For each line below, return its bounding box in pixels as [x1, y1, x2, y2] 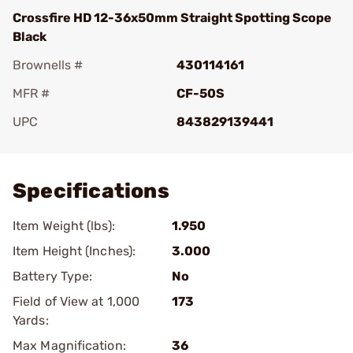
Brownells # [13, 58, 83, 72]
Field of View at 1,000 [13, 294, 140, 309]
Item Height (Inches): [13, 243, 136, 258]
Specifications [13, 179, 169, 203]
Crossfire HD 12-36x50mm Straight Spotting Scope [13, 10, 332, 25]
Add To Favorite [35, 136, 128, 151]
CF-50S [176, 86, 225, 101]
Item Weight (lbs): [13, 218, 115, 233]
